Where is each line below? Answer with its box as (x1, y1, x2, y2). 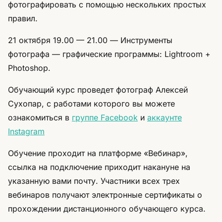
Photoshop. (8, 63, 51, 73)
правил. (8, 13, 38, 23)
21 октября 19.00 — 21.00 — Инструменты (8, 35, 172, 45)
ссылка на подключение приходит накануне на (8, 162, 190, 172)
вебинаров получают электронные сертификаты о (8, 190, 202, 200)
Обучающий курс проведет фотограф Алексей (8, 85, 188, 95)
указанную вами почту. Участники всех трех (8, 176, 180, 186)
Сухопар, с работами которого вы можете (8, 99, 175, 109)
